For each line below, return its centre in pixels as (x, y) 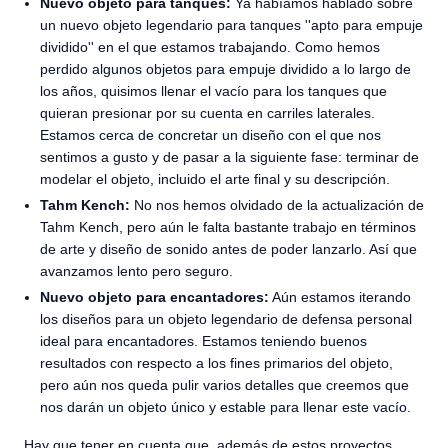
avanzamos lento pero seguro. (136, 271)
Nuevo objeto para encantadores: (154, 297)
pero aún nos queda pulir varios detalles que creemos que (224, 385)
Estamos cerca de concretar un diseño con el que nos (210, 135)
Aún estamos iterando (340, 297)
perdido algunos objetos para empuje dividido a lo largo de (225, 69)
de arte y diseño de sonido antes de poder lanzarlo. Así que (228, 249)
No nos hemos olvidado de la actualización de (277, 205)
